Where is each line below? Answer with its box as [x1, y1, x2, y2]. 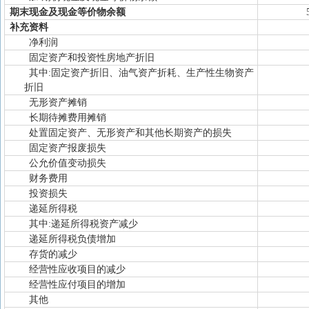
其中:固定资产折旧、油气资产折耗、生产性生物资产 [29, 68, 254, 78]
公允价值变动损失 [29, 158, 106, 168]
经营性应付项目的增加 [29, 279, 126, 290]
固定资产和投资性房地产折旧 [29, 52, 154, 63]
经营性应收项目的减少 [29, 264, 126, 275]
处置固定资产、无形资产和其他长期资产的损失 [29, 128, 232, 138]
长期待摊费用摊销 [29, 112, 106, 123]
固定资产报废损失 [29, 143, 106, 153]
